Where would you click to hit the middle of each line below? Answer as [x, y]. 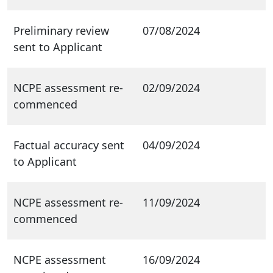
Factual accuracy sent [69, 145]
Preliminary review [61, 30]
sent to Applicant [58, 47]
